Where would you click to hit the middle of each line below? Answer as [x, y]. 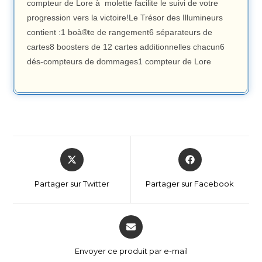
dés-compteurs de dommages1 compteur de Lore [119, 62]
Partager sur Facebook [190, 184]
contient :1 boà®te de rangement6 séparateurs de [120, 32]
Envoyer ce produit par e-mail [131, 251]
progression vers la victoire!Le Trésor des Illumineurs [125, 18]
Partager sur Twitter [72, 184]
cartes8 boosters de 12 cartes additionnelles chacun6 [126, 47]
